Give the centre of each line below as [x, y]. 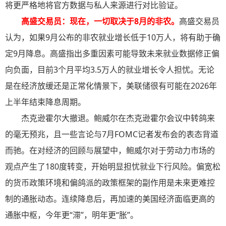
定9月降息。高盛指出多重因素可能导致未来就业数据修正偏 [112, 54]
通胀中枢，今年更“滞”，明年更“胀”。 [72, 215]
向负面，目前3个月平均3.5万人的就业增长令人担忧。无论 [110, 70]
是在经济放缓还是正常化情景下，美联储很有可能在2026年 [111, 86]
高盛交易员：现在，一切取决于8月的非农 [96, 21]
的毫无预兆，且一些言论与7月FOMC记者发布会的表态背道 [112, 134]
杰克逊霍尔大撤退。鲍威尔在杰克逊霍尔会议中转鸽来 [118, 118]
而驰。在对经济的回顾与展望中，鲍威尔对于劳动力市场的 [110, 151]
